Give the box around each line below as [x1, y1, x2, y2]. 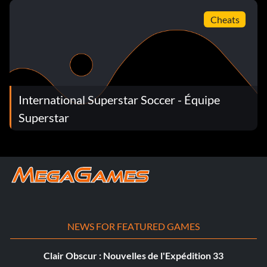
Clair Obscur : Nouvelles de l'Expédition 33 [44, 250, 223, 262]
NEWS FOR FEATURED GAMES [67, 221, 200, 232]
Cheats [210, 13, 240, 25]
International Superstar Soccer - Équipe [18, 92, 220, 107]
